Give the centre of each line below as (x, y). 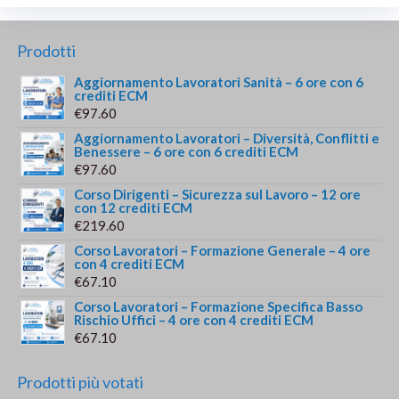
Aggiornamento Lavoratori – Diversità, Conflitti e (227, 138)
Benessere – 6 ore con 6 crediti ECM (187, 152)
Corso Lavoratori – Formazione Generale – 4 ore (223, 251)
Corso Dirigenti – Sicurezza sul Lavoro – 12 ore (218, 195)
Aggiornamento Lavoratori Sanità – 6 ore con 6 (219, 82)
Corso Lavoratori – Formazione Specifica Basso (219, 307)
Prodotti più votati (81, 383)
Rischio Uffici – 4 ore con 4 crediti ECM (194, 320)
